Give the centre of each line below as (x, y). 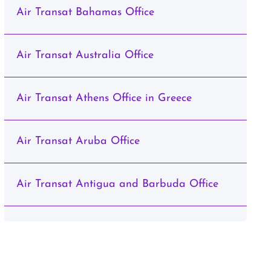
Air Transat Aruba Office (78, 141)
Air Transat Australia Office (85, 55)
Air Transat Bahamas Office (85, 12)
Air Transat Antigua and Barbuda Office (117, 184)
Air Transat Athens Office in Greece (104, 98)
